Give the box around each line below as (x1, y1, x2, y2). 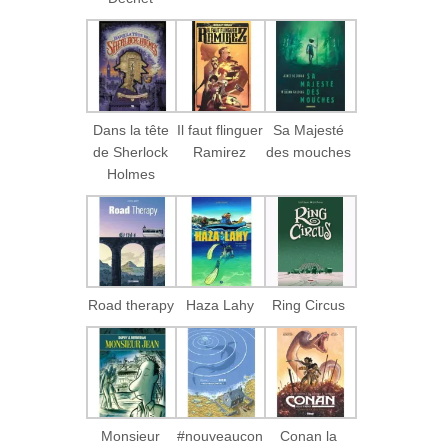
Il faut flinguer (176, 121, 263, 138)
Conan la (280, 427, 338, 444)
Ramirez (193, 143, 247, 160)
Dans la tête (92, 121, 169, 138)
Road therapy (87, 296, 174, 313)
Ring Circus (272, 296, 346, 313)
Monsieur (101, 427, 161, 444)
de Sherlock (93, 143, 169, 160)
